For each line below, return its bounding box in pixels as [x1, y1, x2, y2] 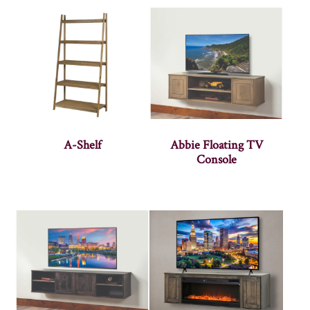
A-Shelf [64, 137, 102, 154]
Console [196, 152, 237, 168]
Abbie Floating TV [170, 137, 263, 154]
